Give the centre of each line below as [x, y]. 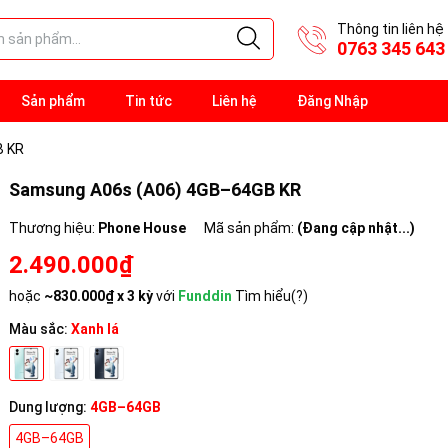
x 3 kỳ [133, 296]
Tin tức [148, 101]
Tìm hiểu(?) [271, 296]
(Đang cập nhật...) [356, 228]
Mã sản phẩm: [250, 228]
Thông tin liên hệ [390, 29]
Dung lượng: [49, 407]
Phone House [142, 228]
